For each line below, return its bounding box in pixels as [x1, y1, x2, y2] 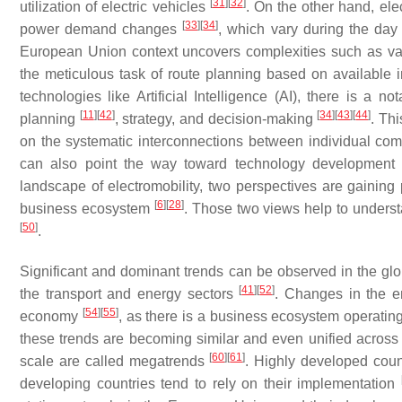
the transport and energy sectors [20, 286, 240, 301]
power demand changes [20, 22, 183, 37]
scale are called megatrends [20, 354, 210, 369]
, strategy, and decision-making [114, 111, 318, 127]
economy [20, 309, 83, 324]
